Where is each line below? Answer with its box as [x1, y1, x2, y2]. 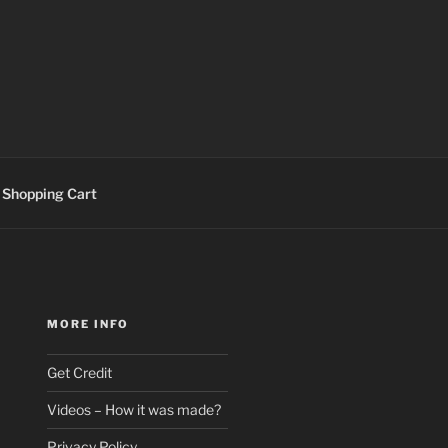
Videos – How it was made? [47, 401, 222, 418]
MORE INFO [47, 317, 130, 331]
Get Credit [47, 364, 113, 381]
